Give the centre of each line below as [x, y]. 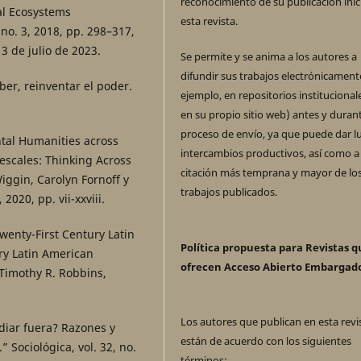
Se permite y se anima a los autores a [269, 57]
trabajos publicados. [229, 192]
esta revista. [210, 21]
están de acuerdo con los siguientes [266, 340]
